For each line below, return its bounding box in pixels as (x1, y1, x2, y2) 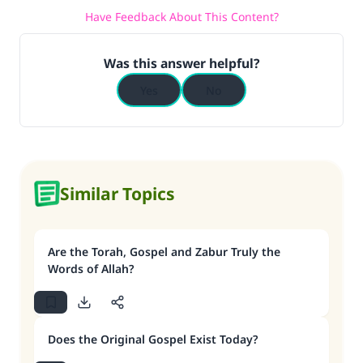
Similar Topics (60, 182, 175, 205)
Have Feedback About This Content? (84, 8, 279, 24)
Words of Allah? (48, 261, 134, 276)
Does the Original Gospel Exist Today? (48, 331, 258, 347)
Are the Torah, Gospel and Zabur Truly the (48, 244, 280, 259)
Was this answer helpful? (103, 54, 260, 72)
